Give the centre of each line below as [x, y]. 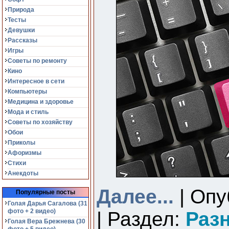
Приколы [21, 143]
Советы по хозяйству [40, 122]
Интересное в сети [36, 81]
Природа [21, 10]
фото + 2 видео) [32, 211]
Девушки [21, 30]
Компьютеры [27, 91]
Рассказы [22, 40]
